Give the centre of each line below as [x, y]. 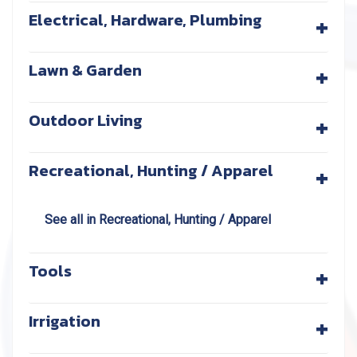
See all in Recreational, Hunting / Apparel [158, 220]
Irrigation [65, 321]
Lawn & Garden [85, 70]
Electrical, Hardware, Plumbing [145, 20]
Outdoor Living [86, 120]
